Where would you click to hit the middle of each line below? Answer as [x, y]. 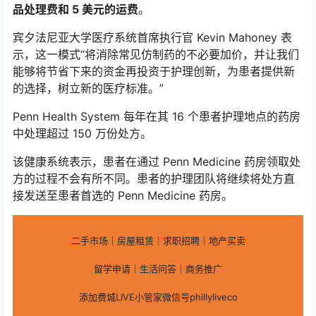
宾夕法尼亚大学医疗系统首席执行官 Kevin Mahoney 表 [152, 37]
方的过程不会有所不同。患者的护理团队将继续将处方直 [154, 178]
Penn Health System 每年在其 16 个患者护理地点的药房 [157, 116]
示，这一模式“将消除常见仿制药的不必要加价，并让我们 [156, 54]
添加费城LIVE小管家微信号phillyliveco [158, 297]
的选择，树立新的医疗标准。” [88, 88]
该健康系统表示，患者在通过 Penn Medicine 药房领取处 [157, 161]
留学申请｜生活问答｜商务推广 [158, 268]
